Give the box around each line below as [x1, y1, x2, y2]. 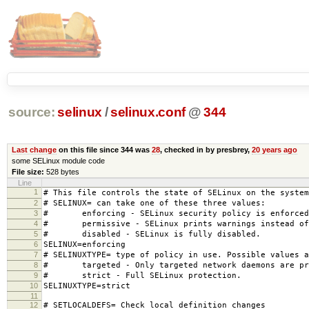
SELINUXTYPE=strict [43, 281, 130, 290]
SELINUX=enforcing [43, 239, 126, 249]
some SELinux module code [11, 156, 105, 165]
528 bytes [46, 167, 79, 176]
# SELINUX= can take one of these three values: [43, 198, 266, 208]
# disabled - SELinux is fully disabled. [43, 229, 261, 239]
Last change [11, 145, 57, 154]
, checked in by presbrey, [159, 145, 252, 154]
